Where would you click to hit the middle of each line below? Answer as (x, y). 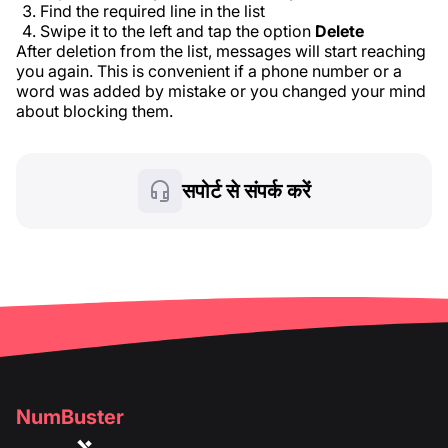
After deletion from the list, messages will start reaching (221, 51)
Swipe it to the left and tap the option (177, 31)
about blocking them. (94, 111)
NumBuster (70, 417)
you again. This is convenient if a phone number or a (209, 71)
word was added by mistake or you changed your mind (221, 91)
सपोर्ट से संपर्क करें (246, 191)
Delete (339, 31)
